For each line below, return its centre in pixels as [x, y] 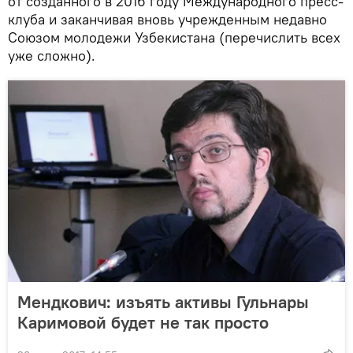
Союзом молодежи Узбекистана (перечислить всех [174, 37]
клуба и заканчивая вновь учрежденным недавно [167, 19]
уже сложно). [52, 55]
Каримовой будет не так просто [143, 322]
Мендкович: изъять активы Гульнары [163, 301]
